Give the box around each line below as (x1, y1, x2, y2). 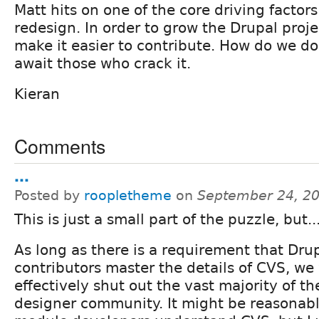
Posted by (14, 187, 84, 203)
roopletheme (84, 187, 172, 203)
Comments (14, 131, 105, 159)
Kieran (14, 85, 60, 103)
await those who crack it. (14, 54, 191, 72)
